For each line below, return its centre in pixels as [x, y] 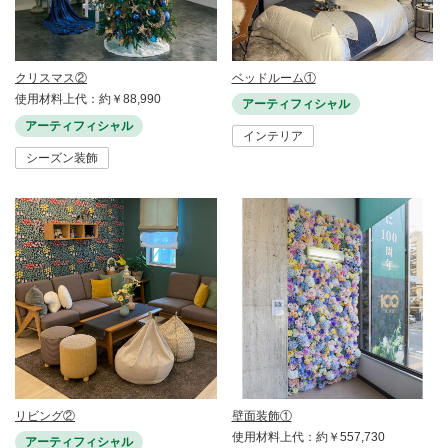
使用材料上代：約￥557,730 [308, 437]
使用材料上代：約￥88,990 [88, 98]
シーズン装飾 [62, 157]
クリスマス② [51, 77]
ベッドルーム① [273, 77]
